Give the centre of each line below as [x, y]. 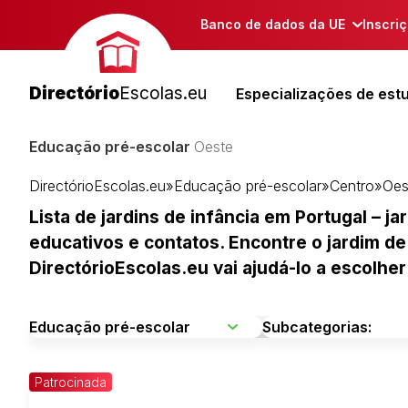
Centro [352, 185]
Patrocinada [71, 382]
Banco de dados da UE [273, 24]
